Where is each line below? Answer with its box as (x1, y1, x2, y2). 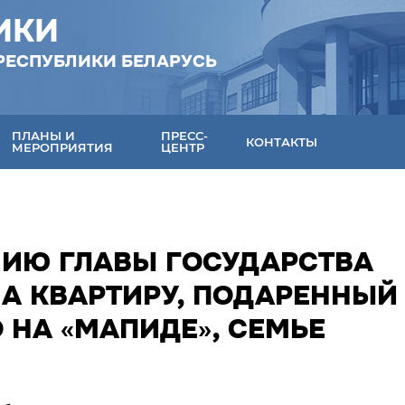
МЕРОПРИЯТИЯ (12, 140, 114, 155)
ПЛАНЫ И (12, 128, 76, 143)
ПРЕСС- (161, 128, 209, 143)
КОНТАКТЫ (246, 134, 318, 149)
